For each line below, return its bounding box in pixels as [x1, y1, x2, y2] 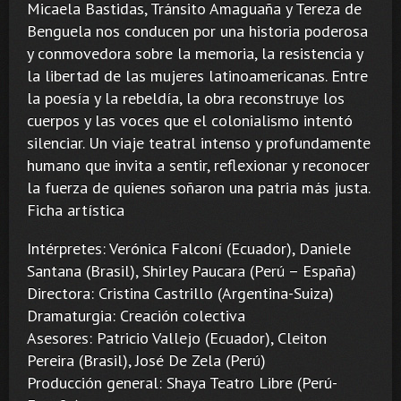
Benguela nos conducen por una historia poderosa [27, 21, 368, 42]
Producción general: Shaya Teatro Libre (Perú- [27, 372, 337, 394]
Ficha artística [27, 200, 124, 221]
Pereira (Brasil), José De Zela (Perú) [27, 350, 266, 371]
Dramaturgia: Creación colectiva [27, 305, 245, 327]
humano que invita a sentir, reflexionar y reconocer [27, 155, 370, 176]
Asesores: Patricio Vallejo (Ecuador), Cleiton [27, 328, 327, 349]
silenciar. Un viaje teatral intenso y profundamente [27, 132, 371, 154]
